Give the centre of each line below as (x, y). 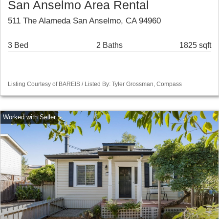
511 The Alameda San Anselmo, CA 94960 (84, 21)
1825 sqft (195, 45)
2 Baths (109, 45)
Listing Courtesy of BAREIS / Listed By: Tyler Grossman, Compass (95, 84)
